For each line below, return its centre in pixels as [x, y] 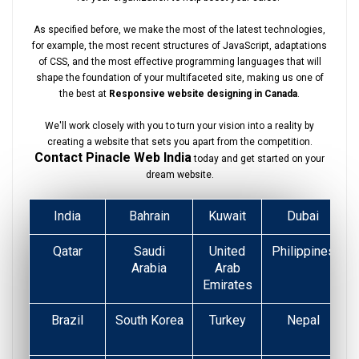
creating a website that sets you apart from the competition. [179, 141]
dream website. [179, 174]
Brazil [67, 320]
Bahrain [149, 216]
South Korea [149, 320]
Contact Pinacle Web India [113, 157]
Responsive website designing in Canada [203, 93]
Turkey [227, 320]
